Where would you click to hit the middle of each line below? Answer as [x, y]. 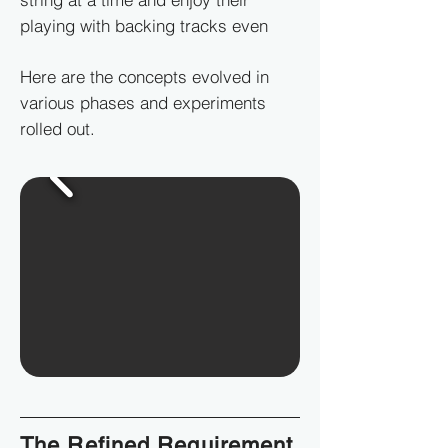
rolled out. [57, 128]
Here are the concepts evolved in [144, 76]
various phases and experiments [143, 102]
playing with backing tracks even [144, 25]
